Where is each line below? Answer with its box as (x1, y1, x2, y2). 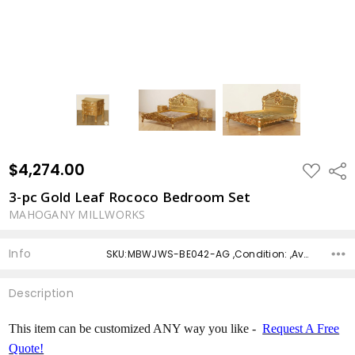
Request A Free (262, 321, 340, 335)
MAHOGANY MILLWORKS (9, 206, 146, 222)
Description (9, 285, 74, 302)
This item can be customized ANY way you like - (9, 321, 263, 335)
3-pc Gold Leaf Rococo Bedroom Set (9, 187, 251, 206)
